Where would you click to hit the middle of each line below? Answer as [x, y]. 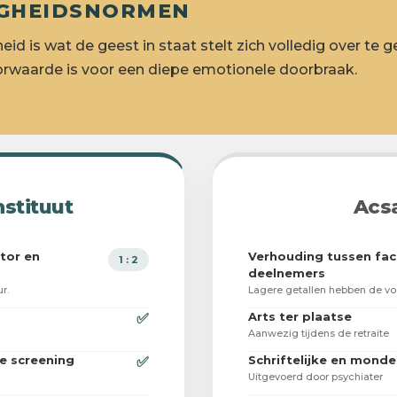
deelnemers [287, 273]
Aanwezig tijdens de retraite [319, 334]
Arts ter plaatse [300, 317]
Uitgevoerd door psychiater [315, 377]
